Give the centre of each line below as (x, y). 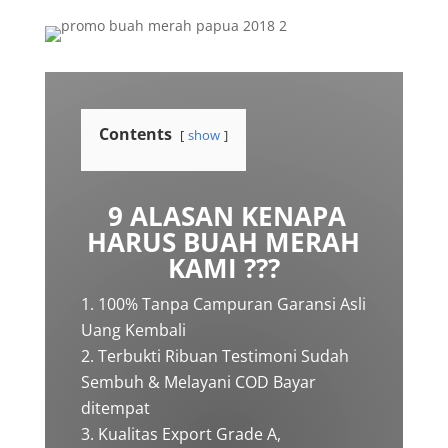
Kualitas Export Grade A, (189, 434)
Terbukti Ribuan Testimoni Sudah (223, 356)
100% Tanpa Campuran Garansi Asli (231, 304)
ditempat (115, 408)
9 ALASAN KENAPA (224, 216)
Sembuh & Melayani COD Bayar (198, 382)
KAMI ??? (223, 268)
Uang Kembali (133, 330)
